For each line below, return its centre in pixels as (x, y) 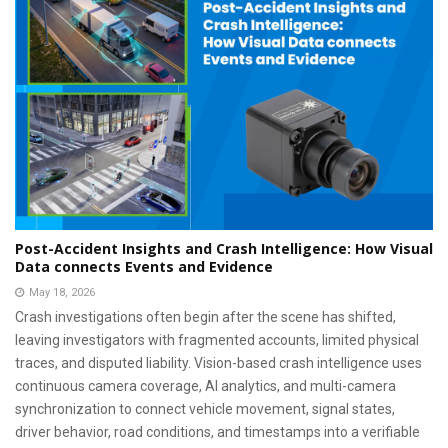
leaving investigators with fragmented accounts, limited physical (217, 339)
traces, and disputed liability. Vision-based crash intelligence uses (218, 362)
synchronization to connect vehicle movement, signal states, (205, 408)
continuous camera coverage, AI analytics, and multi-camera (205, 385)
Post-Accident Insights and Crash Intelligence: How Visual (224, 248)
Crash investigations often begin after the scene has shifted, (205, 316)
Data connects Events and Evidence (144, 266)
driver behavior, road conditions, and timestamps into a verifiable (217, 431)
